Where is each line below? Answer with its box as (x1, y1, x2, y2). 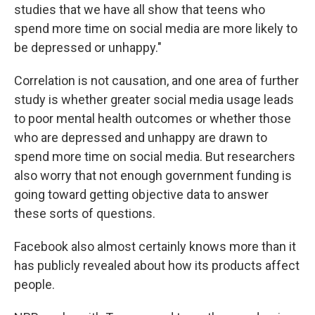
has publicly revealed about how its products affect (14, 258, 300, 274)
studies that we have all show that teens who (14, 2, 265, 18)
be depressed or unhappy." (14, 40, 162, 56)
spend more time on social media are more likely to (14, 21, 297, 37)
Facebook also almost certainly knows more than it (14, 239, 296, 255)
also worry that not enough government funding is (14, 168, 292, 184)
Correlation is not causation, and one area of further (14, 73, 299, 89)
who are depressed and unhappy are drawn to (14, 130, 267, 146)
